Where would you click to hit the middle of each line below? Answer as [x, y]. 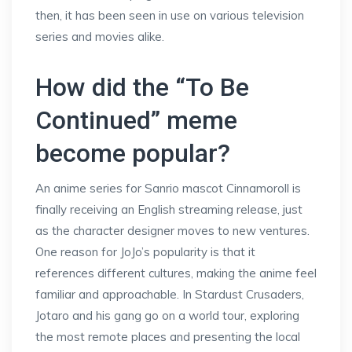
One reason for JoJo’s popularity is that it [145, 252]
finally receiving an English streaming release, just [169, 209]
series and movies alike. [100, 37]
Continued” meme [136, 120]
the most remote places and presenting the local [168, 337]
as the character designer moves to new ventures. [172, 231]
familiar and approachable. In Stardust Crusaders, [170, 294]
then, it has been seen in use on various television [170, 15]
